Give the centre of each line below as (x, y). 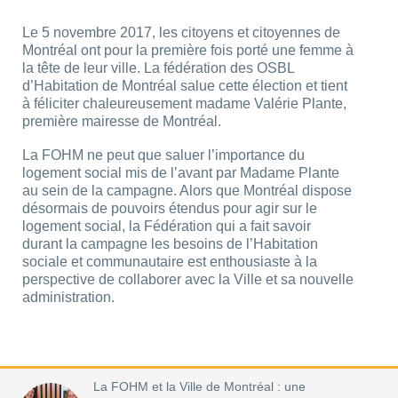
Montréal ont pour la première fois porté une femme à (188, 51)
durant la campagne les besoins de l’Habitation (170, 243)
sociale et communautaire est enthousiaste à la (170, 261)
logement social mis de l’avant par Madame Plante (181, 172)
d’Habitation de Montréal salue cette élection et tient (185, 86)
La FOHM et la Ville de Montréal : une (199, 387)
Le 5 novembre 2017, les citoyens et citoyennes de (181, 33)
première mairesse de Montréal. (122, 122)
